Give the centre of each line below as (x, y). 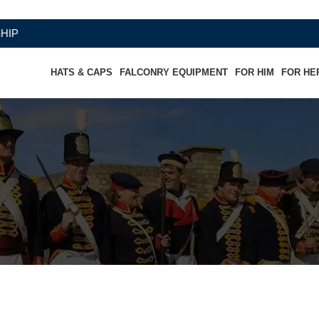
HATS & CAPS (82, 72)
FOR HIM (255, 72)
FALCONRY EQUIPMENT (174, 72)
